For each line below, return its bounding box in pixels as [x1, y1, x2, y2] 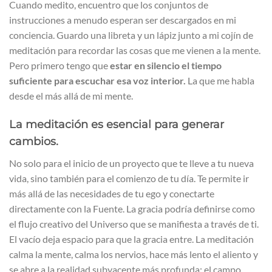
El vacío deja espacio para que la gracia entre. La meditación [9, 233, 254, 245]
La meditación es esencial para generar [9, 118, 224, 132]
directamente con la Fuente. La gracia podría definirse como [9, 203, 255, 215]
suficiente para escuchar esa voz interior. [9, 75, 186, 87]
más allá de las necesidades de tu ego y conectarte [9, 188, 214, 200]
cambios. [9, 135, 58, 149]
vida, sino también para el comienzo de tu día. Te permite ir [9, 172, 249, 185]
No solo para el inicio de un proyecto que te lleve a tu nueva [9, 157, 254, 169]
